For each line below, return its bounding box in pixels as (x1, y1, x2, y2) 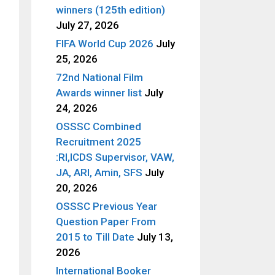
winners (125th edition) (56, 3, 165, 16)
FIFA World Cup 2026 (56, 37, 153, 50)
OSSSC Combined (56, 120, 141, 133)
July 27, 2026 (56, 18, 119, 31)
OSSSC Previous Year (56, 199, 157, 212)
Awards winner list (56, 86, 142, 99)
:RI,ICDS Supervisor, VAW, (56, 150, 174, 163)
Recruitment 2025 (56, 135, 141, 148)
